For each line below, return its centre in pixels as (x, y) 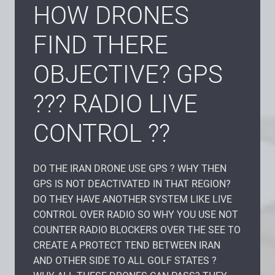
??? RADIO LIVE (115, 104)
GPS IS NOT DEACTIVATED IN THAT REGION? (132, 184)
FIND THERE (101, 45)
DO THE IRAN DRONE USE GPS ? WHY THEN (130, 168)
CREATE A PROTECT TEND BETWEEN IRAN (127, 245)
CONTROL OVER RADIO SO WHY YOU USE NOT (136, 214)
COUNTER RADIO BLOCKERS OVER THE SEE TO (137, 230)
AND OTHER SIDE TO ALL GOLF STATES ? (125, 260)
